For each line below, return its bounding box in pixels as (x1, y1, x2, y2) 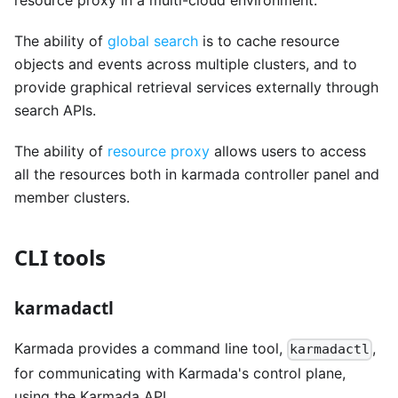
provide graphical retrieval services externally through (14, 78, 378, 97)
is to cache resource (198, 32, 339, 51)
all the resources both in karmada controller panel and (14, 165, 379, 184)
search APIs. (14, 101, 96, 120)
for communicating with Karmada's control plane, (14, 363, 346, 382)
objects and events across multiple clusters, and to (14, 55, 357, 74)
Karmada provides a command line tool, (14, 339, 287, 358)
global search (107, 32, 198, 51)
